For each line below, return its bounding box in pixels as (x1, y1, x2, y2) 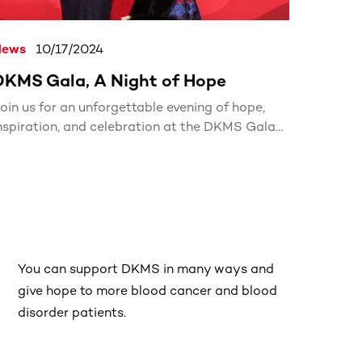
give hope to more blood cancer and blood (18, 282, 277, 298)
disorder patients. (18, 304, 126, 320)
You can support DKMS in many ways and (18, 260, 274, 276)
